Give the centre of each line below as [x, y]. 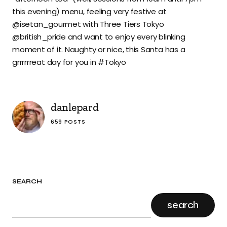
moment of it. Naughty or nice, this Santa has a [99, 50]
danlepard [75, 107]
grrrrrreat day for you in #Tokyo [69, 62]
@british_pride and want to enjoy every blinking [99, 37]
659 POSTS [68, 122]
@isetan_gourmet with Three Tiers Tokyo [88, 24]
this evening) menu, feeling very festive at [89, 12]
